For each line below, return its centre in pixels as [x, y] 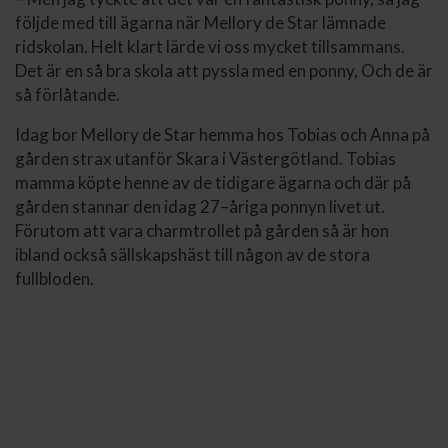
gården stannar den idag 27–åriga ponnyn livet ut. [200, 206]
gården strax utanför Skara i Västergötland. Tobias [205, 158]
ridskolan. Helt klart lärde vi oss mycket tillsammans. [210, 46]
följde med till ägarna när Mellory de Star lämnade [200, 22]
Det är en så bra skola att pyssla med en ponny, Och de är [224, 70]
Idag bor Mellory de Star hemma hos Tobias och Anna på [222, 134]
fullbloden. [54, 278]
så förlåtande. [67, 94]
